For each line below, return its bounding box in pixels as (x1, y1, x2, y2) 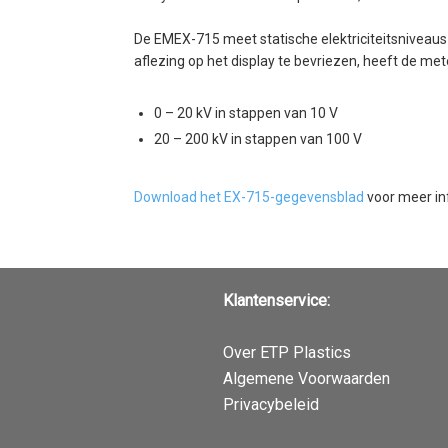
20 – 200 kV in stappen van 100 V (154, 131, 362, 148)
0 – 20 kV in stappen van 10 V (154, 105, 338, 122)
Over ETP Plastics (223, 343, 351, 363)
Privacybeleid (223, 395, 319, 415)
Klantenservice (223, 291, 327, 311)
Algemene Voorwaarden (223, 369, 390, 389)
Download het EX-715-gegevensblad (134, 189, 364, 206)
